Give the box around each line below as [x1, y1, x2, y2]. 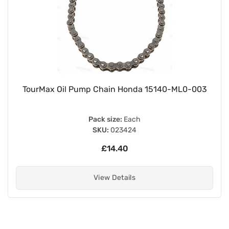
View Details [93, 173, 136, 182]
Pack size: [88, 114, 122, 124]
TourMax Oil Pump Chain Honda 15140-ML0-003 [22, 84, 207, 94]
